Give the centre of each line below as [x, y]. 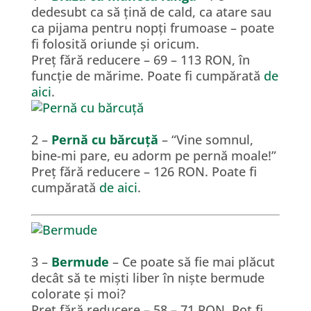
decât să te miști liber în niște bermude [148, 278]
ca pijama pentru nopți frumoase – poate [152, 28]
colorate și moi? [78, 294]
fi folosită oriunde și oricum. [115, 44]
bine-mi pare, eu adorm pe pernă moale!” [153, 155]
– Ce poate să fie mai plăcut [192, 262]
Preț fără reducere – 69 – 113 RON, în [140, 60]
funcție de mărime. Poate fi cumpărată [147, 76]
